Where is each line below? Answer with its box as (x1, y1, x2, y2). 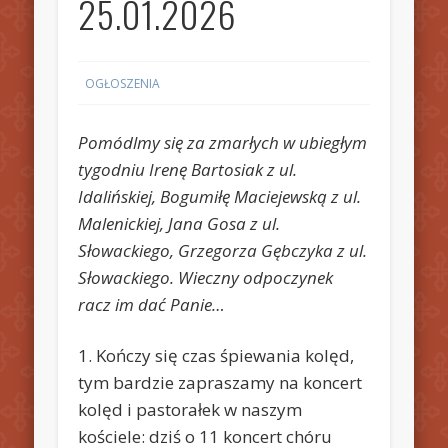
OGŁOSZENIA (85, 74, 161, 92)
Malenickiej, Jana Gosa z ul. (78, 211, 281, 235)
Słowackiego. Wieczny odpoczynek (78, 265, 334, 289)
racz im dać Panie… (78, 292, 226, 316)
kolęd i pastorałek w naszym (78, 397, 303, 421)
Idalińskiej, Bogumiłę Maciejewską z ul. (78, 184, 362, 208)
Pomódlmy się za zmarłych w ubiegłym (78, 130, 368, 154)
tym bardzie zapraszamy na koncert (78, 370, 363, 394)
